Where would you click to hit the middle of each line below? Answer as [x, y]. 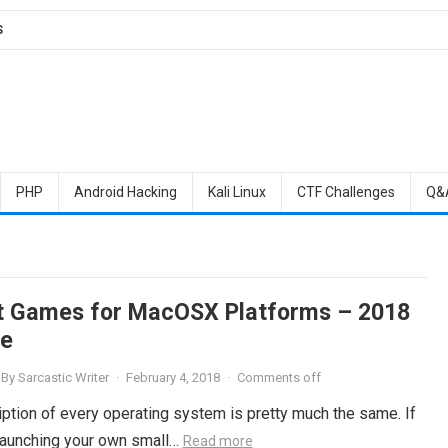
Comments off [278, 377]
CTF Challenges [345, 192]
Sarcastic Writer [63, 377]
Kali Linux [236, 192]
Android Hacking [125, 192]
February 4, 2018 [172, 377]
